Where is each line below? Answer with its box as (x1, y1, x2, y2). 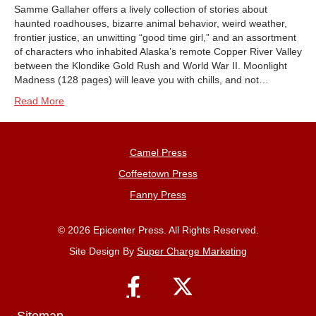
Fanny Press (130, 188, 186, 200)
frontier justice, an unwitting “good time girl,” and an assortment (14, 31, 296, 43)
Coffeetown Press (119, 167, 197, 179)
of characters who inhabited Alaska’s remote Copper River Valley (14, 45, 302, 57)
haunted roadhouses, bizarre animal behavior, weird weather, (14, 17, 287, 29)
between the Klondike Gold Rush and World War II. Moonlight (14, 59, 287, 71)
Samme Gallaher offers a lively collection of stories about (14, 3, 267, 15)
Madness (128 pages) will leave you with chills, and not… (14, 73, 269, 85)
